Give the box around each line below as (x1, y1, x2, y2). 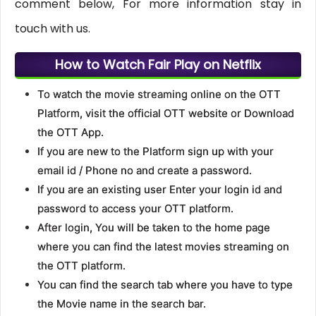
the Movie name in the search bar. (37, 297, 206, 311)
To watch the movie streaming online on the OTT (37, 87, 281, 102)
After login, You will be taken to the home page (37, 221, 270, 235)
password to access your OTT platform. (37, 202, 233, 216)
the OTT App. (37, 126, 104, 140)
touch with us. (14, 20, 90, 37)
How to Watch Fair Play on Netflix (55, 56, 261, 74)
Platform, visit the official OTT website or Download (37, 107, 294, 121)
